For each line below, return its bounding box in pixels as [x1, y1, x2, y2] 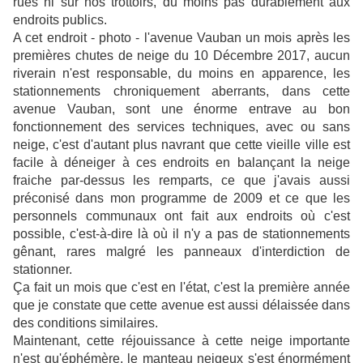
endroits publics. [13, 13, 107, 28]
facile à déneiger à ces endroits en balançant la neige [13, 156, 350, 170]
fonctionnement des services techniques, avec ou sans [13, 120, 350, 135]
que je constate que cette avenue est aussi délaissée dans [13, 298, 350, 313]
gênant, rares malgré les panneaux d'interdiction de [13, 245, 350, 259]
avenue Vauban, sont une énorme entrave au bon [13, 102, 350, 117]
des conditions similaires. [13, 316, 158, 331]
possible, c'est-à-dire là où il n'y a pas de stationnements [13, 227, 350, 241]
